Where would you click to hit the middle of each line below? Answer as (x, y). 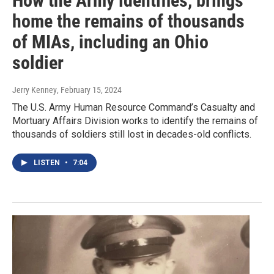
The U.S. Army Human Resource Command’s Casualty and (134, 108)
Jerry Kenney (35, 90)
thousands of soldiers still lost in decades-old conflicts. (132, 135)
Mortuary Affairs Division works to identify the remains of (135, 121)
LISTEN (48, 163)
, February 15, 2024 (89, 90)
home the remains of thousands (128, 21)
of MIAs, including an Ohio (110, 42)
